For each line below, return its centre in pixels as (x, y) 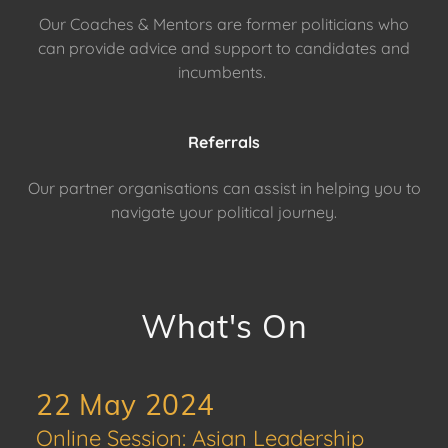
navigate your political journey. (224, 212)
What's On (224, 326)
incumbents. (224, 72)
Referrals (224, 142)
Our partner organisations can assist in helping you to (224, 188)
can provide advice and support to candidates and (224, 48)
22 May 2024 (126, 404)
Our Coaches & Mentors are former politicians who (224, 24)
